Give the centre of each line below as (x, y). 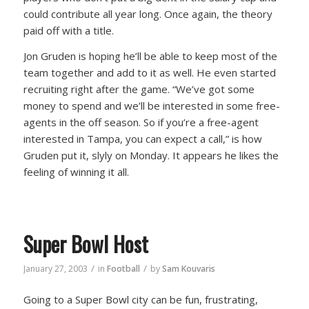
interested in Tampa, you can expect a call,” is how (142, 138)
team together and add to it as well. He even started (149, 72)
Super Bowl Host (86, 243)
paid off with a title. (68, 30)
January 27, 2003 (55, 268)
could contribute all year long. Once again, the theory (148, 14)
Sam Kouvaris (188, 268)
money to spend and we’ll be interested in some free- (151, 105)
